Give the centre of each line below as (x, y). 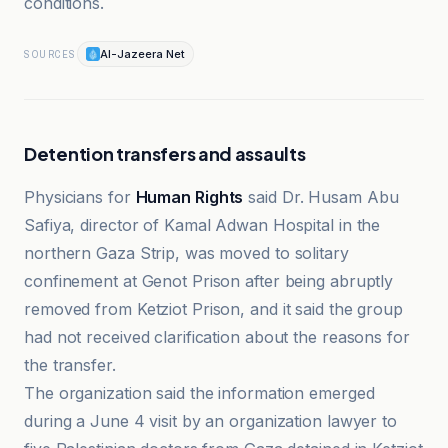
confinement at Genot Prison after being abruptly (209, 281)
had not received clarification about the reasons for (217, 337)
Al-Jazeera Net (142, 54)
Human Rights (189, 197)
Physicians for (80, 197)
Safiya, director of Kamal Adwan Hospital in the (202, 225)
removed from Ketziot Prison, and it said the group (213, 309)
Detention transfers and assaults (165, 153)
